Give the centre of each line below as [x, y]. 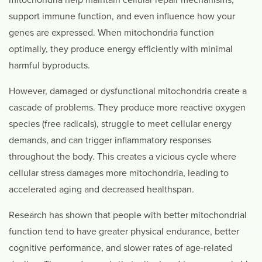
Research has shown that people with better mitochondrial [128, 216]
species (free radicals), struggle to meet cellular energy [120, 124]
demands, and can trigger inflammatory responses [110, 141]
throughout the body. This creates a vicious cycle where [123, 157]
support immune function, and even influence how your [122, 17]
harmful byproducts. [49, 66]
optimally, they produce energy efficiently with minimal [121, 49]
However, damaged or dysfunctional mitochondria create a [128, 92]
